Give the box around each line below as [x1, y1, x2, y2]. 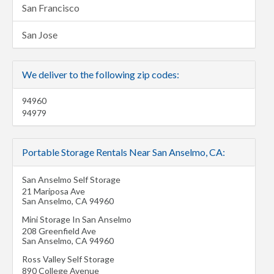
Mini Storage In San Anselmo [22, 214, 131, 224]
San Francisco [22, 2, 80, 13]
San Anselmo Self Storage [22, 174, 120, 185]
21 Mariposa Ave [22, 186, 85, 196]
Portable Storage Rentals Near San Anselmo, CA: [22, 146, 225, 158]
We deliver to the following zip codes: [22, 68, 179, 80]
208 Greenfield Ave [22, 226, 96, 236]
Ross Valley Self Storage [22, 254, 114, 264]
